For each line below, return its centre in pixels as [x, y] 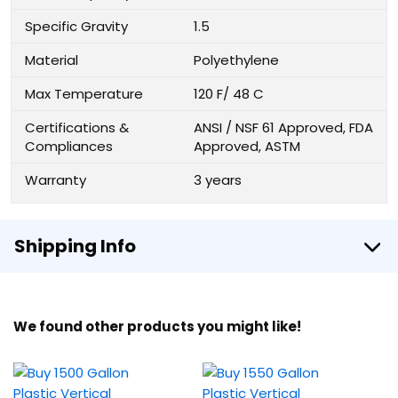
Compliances [69, 146]
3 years [218, 180]
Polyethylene [236, 60]
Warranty [56, 180]
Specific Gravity [76, 26]
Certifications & [77, 127]
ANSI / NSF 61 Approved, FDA [283, 127]
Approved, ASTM [247, 146]
